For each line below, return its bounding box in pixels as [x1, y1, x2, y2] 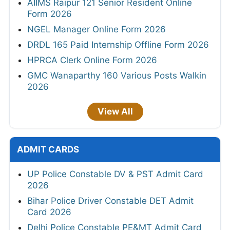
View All [97, 106, 133, 117]
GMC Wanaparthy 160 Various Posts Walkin [27, 70, 206, 81]
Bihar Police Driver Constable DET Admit [27, 196, 194, 206]
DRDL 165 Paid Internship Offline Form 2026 [27, 40, 209, 50]
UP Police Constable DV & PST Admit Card [27, 169, 203, 180]
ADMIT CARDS [17, 144, 79, 155]
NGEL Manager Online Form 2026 [27, 24, 166, 35]
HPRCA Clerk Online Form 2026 [27, 55, 157, 66]
